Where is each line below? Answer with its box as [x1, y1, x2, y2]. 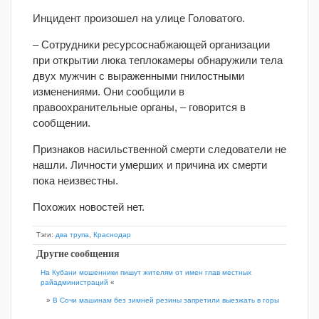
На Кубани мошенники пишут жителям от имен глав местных [41, 268, 252, 277]
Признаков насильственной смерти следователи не [33, 143, 286, 155]
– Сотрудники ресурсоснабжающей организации [33, 38, 270, 51]
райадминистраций [41, 278, 109, 287]
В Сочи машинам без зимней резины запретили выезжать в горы [53, 296, 279, 305]
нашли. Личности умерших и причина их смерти [33, 159, 267, 171]
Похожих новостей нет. [33, 201, 145, 213]
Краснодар [93, 231, 131, 239]
